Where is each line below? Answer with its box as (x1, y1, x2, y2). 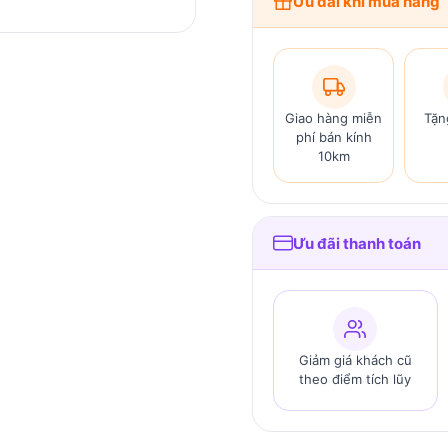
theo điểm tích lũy (299, 371, 412, 387)
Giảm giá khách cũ (298, 352, 412, 368)
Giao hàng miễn (285, 110, 382, 126)
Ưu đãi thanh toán (293, 233, 421, 253)
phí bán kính (295, 129, 372, 145)
